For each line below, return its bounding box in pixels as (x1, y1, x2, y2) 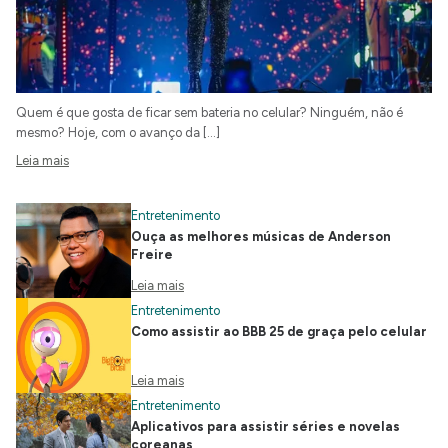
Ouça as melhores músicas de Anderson (131, 229, 391, 245)
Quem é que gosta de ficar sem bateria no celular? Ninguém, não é (16, 105, 403, 121)
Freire (131, 247, 173, 263)
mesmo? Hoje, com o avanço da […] (16, 125, 220, 141)
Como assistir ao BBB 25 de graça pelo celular (131, 324, 427, 340)
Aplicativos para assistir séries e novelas (131, 419, 400, 435)
